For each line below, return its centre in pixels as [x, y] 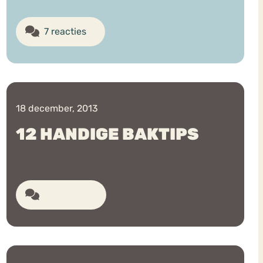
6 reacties [65, 195]
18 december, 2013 [57, 109]
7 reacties [65, 31]
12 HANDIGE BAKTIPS [107, 134]
